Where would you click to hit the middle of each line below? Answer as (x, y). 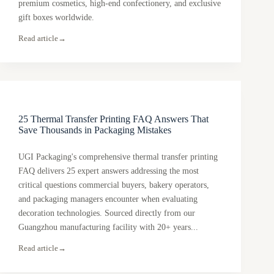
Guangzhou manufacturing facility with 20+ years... (108, 228)
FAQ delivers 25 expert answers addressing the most (109, 171)
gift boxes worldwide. (56, 18)
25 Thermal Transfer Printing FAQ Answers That (113, 119)
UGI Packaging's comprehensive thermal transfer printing (118, 157)
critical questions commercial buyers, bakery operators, (114, 185)
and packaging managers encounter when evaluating (108, 199)
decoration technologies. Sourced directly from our (107, 213)
